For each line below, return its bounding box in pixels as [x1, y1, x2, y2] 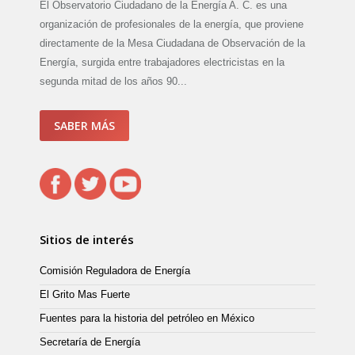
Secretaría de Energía [40, 336, 140, 349]
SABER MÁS [54, 118, 115, 134]
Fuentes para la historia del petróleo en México [40, 312, 254, 325]
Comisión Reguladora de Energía [40, 265, 190, 277]
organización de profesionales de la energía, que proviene [40, 18, 303, 31]
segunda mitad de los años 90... [40, 75, 187, 88]
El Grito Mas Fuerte [40, 288, 130, 301]
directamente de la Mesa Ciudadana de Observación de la [40, 37, 305, 50]
